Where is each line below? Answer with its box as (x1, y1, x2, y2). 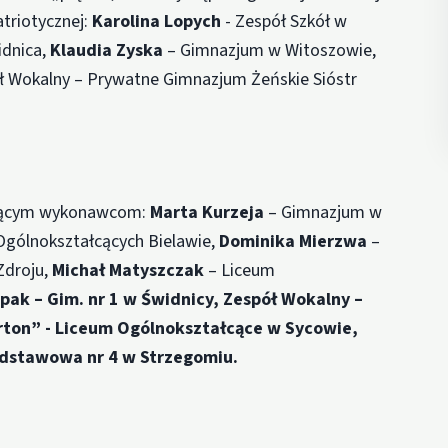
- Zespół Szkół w (225, 8, 348, 34)
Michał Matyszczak (52, 257, 209, 283)
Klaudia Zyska (50, 37, 168, 63)
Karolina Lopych (92, 8, 226, 34)
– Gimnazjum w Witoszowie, (167, 37, 377, 63)
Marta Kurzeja (150, 199, 269, 225)
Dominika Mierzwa (219, 228, 372, 254)
